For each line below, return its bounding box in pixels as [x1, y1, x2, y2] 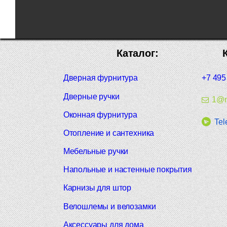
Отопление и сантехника [63, 128, 155, 137]
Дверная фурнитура [63, 73, 138, 83]
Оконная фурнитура [63, 110, 137, 119]
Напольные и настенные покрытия [63, 165, 192, 174]
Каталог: [116, 48, 159, 59]
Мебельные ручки [63, 147, 129, 156]
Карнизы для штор [63, 183, 132, 193]
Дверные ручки [63, 92, 120, 101]
